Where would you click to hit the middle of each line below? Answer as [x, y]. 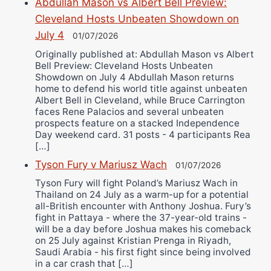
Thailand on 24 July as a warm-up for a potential [142, 195]
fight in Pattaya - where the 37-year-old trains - [141, 218]
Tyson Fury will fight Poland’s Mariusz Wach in [136, 183]
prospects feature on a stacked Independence [137, 123]
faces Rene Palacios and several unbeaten [129, 111]
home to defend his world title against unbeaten [141, 88]
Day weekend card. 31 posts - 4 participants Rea [143, 134]
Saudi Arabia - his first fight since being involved [143, 252]
